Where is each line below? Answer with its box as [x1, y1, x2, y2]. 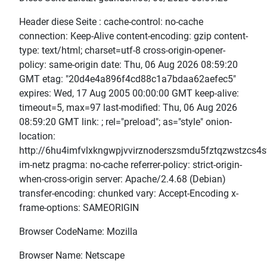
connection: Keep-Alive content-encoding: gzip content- [19, 30, 248, 42]
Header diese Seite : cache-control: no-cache [19, 16, 203, 28]
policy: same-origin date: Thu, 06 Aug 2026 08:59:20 [19, 59, 238, 71]
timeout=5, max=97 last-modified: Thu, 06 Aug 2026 [19, 102, 237, 114]
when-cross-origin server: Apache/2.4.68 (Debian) [19, 173, 226, 185]
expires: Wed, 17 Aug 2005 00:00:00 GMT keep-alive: [19, 88, 239, 100]
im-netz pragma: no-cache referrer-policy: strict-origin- [19, 159, 242, 171]
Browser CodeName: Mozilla [19, 226, 138, 238]
